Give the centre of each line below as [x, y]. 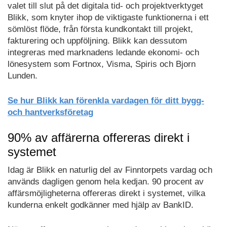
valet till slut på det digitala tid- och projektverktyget [105, 6]
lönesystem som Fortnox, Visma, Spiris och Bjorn [102, 64]
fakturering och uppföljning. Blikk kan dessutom [97, 41]
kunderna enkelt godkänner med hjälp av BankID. [101, 205]
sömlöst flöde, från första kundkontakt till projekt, [100, 29]
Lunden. [23, 76]
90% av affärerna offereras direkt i [99, 138]
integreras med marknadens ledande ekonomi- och [103, 53]
